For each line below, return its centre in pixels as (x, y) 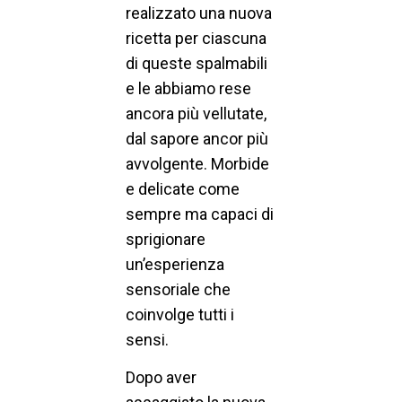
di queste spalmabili (197, 63)
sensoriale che (178, 289)
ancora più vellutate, (196, 113)
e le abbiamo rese (188, 88)
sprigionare (166, 239)
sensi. (147, 339)
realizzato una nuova (199, 13)
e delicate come (183, 188)
